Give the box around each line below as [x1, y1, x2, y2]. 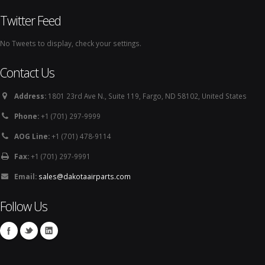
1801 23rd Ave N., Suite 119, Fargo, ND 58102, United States [46, 91, 247, 101]
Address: [14, 91, 46, 101]
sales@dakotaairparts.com [38, 172, 131, 181]
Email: [14, 172, 37, 181]
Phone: [14, 111, 39, 121]
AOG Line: [14, 131, 50, 141]
